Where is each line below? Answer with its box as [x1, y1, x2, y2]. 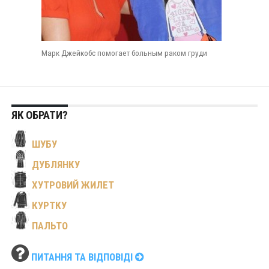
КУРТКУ [31, 199, 67, 211]
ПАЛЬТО [31, 220, 68, 232]
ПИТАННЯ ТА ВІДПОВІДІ [31, 251, 135, 263]
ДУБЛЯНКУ [31, 159, 80, 171]
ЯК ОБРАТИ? [11, 109, 68, 122]
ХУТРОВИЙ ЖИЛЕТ [31, 179, 114, 191]
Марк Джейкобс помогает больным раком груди [41, 48, 207, 58]
